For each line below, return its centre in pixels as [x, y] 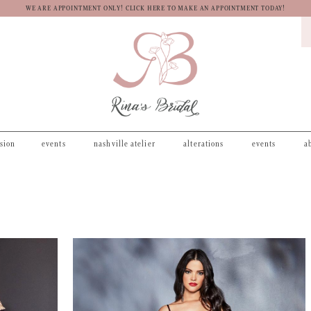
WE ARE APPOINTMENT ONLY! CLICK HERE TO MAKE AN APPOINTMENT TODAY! [155, 9]
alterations [204, 144]
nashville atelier [125, 144]
